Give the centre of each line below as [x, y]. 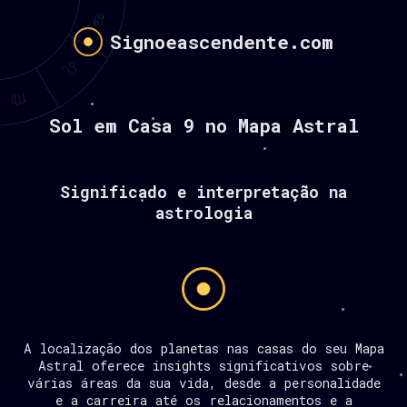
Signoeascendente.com [222, 42]
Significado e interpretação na [203, 192]
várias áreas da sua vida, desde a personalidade [203, 383]
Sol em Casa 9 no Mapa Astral [203, 125]
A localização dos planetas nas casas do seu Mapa [203, 348]
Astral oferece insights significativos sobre [203, 366]
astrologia [203, 213]
